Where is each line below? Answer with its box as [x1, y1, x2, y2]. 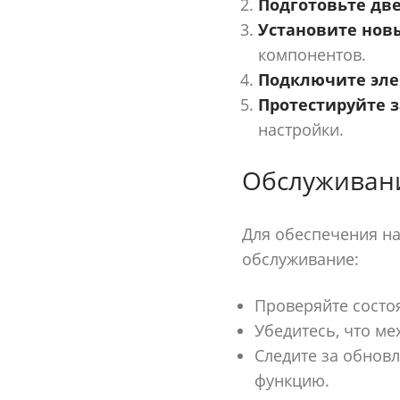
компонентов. [257, 44, 366, 65]
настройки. [257, 119, 344, 140]
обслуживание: [241, 248, 359, 270]
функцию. [254, 370, 329, 391]
